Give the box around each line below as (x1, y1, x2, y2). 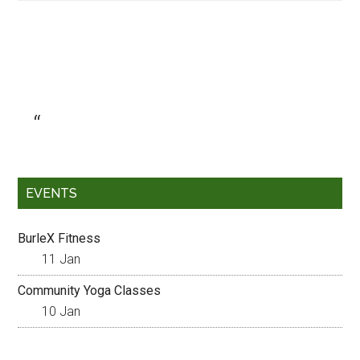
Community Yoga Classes (18, 283, 162, 298)
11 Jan (42, 252, 81, 267)
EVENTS (26, 186, 78, 201)
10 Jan (42, 304, 81, 319)
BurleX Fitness (18, 231, 101, 246)
